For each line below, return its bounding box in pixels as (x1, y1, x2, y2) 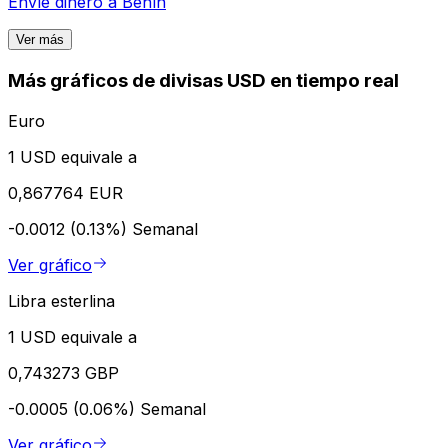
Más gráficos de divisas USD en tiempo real (8, 69, 399, 93)
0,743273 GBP (8, 362, 119, 383)
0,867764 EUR (8, 182, 123, 203)
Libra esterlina (8, 290, 115, 311)
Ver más (16, 32, 64, 48)
